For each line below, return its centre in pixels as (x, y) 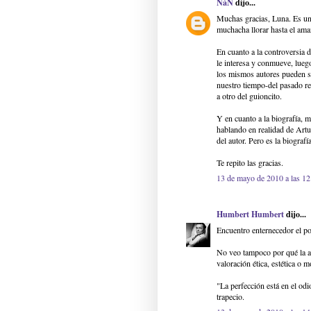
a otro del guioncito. (249, 96)
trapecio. (230, 297)
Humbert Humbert (250, 215)
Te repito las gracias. (250, 163)
